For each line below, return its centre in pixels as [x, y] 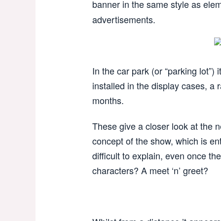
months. [108, 100]
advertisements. [124, 19]
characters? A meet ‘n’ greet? [150, 170]
